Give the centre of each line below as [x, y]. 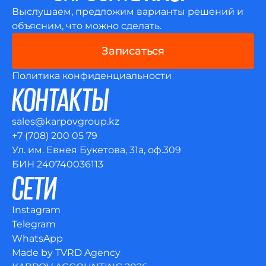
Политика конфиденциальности [92, 76]
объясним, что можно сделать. [87, 26]
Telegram [34, 224]
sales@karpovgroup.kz [66, 121]
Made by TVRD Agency [66, 253]
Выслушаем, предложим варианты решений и [128, 12]
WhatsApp [37, 238]
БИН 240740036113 [58, 164]
